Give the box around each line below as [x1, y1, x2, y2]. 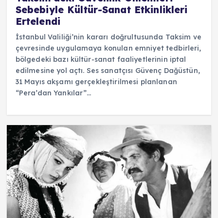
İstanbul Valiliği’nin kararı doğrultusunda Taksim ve [15, 32, 201, 41]
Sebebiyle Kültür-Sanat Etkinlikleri [15, 3, 188, 16]
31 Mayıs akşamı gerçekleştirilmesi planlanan [15, 77, 177, 86]
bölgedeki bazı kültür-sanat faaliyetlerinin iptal [15, 54, 186, 64]
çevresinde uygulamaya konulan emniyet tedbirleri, [15, 43, 201, 53]
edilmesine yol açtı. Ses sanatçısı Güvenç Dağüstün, [15, 66, 200, 75]
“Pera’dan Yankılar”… [15, 88, 91, 97]
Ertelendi [15, 15, 60, 27]
